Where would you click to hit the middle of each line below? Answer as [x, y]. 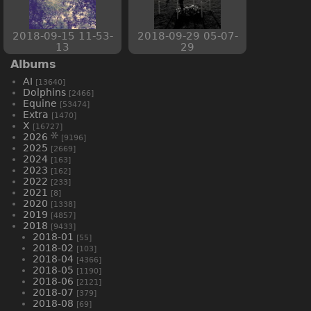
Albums [33, 64]
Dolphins [44, 92]
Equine [40, 103]
